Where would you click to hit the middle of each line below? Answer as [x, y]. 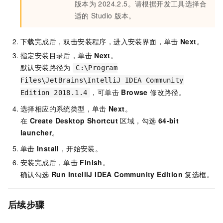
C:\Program [97, 68]
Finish [91, 163]
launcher [36, 133]
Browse [134, 92]
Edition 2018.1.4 [54, 93]
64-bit [168, 121]
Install [48, 149]
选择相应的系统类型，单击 [63, 109]
